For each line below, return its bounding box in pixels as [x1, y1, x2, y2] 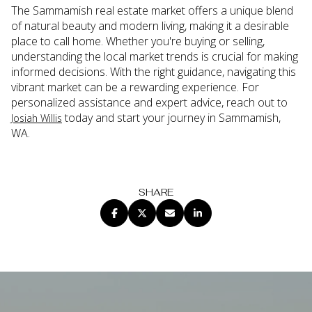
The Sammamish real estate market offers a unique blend [11, 3, 293, 19]
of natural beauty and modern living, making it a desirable [11, 18, 289, 34]
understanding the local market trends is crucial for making [11, 49, 298, 65]
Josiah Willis [11, 111, 62, 125]
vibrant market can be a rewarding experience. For [11, 79, 259, 95]
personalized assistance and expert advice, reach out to [11, 95, 288, 111]
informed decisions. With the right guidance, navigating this [11, 64, 296, 80]
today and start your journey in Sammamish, [62, 110, 281, 126]
